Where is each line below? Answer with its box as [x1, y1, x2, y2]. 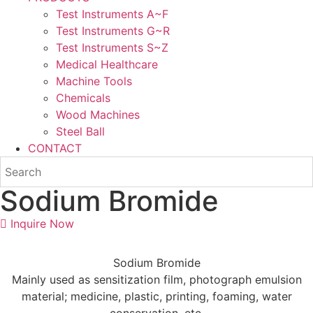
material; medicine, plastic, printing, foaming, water [21, 289, 292, 303]
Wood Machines [56, 108, 140, 122]
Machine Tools [56, 74, 132, 88]
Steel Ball [56, 124, 105, 138]
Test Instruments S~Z [56, 41, 168, 54]
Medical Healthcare [56, 57, 158, 71]
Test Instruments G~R [56, 24, 170, 38]
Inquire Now [10, 217, 74, 231]
